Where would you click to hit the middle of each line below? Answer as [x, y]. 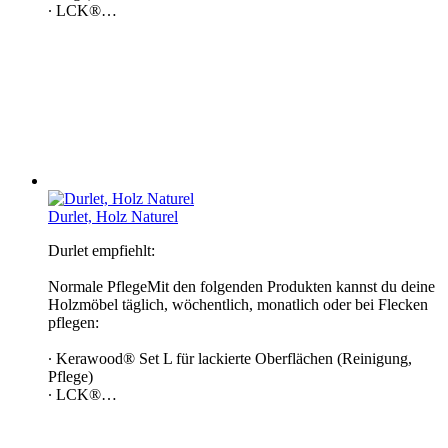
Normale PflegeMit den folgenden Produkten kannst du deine [241, 286]
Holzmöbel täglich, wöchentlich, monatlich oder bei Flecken [238, 304]
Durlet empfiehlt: [101, 250]
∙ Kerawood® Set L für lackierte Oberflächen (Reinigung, [230, 358]
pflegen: [73, 322]
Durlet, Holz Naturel [113, 216]
